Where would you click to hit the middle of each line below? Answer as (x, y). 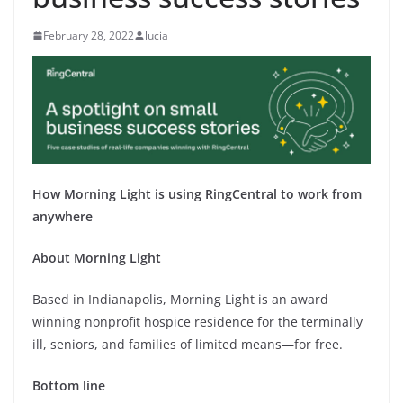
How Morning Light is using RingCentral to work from (197, 194)
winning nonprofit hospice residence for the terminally (197, 322)
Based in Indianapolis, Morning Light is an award (180, 300)
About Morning (79, 258)
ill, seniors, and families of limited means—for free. (188, 345)
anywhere (63, 217)
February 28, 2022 (89, 36)
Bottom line (69, 386)
